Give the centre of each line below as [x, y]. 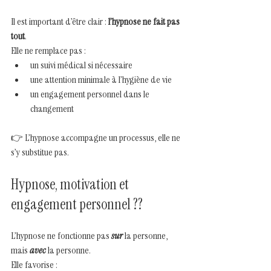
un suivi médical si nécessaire [81, 65]
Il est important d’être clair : [60, 21]
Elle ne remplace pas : [48, 50]
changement [52, 108]
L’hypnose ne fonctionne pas [61, 235]
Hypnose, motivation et [71, 184]
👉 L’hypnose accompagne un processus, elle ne [96, 137]
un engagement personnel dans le [91, 94]
